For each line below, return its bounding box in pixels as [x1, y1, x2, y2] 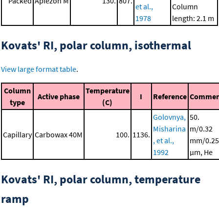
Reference [153, 91, 187, 102]
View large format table [1, 64, 76, 74]
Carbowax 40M [35, 130, 83, 140]
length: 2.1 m [172, 13, 214, 23]
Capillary [3, 130, 32, 140]
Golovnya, [153, 112, 186, 122]
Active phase [38, 91, 80, 102]
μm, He [190, 147, 213, 157]
